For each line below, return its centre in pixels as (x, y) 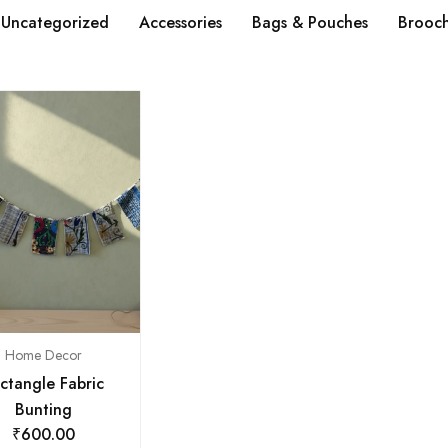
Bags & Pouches (309, 22)
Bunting (43, 409)
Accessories (180, 22)
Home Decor (43, 354)
